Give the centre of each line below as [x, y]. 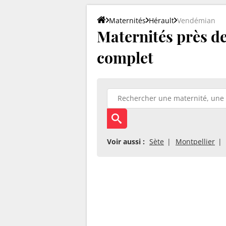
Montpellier [195, 141]
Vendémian [196, 20]
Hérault [161, 20]
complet [125, 57]
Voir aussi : [126, 141]
